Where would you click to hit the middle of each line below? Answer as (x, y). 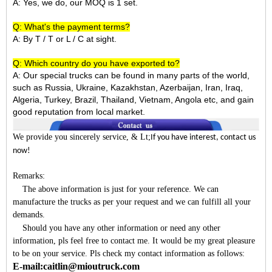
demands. (29, 214)
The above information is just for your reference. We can (116, 189)
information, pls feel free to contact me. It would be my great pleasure (134, 240)
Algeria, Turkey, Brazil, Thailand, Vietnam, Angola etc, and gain (133, 100)
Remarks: (29, 175)
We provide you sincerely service (70, 137)
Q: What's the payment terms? (71, 27)
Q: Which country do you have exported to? (96, 63)
